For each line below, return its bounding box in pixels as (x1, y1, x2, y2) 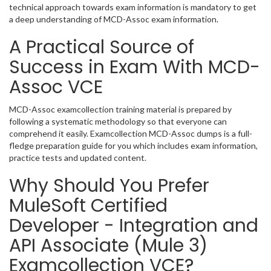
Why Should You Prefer (9, 173, 209, 199)
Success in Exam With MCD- (9, 54, 260, 80)
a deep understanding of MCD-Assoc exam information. (9, 14, 218, 25)
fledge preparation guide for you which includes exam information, (9, 140, 258, 151)
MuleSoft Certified (9, 193, 168, 219)
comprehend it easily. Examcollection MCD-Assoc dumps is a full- (9, 128, 252, 139)
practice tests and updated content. (9, 152, 146, 163)
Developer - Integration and (9, 213, 258, 239)
